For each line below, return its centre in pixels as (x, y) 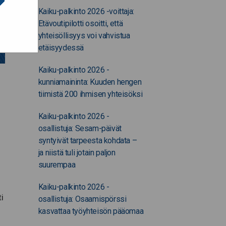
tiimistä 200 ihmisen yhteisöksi (90, 94)
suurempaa (57, 165)
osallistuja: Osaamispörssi (82, 199)
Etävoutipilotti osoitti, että (80, 23)
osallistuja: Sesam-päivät (80, 128)
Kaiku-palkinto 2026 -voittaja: (86, 11)
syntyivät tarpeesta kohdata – (88, 140)
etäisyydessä (61, 48)
